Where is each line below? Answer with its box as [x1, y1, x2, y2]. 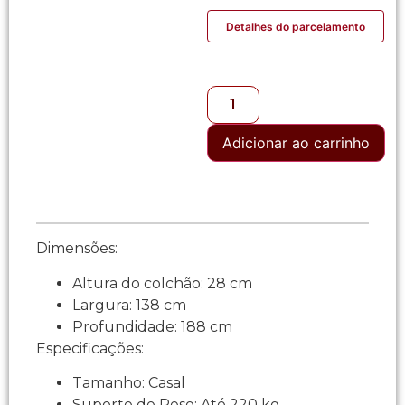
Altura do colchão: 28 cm [72, 274, 252, 292]
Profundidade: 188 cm [72, 317, 232, 335]
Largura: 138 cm [72, 296, 186, 314]
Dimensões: [36, 240, 118, 258]
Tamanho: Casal [72, 374, 185, 392]
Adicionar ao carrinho [221, 134, 370, 153]
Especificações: [36, 339, 144, 357]
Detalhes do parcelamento [225, 19, 365, 33]
